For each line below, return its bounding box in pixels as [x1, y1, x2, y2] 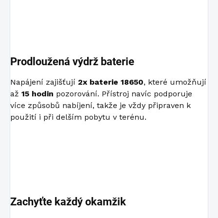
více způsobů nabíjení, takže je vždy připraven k [10, 100, 191, 110]
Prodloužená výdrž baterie [10, 55, 134, 68]
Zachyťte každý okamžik [10, 195, 126, 208]
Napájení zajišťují [10, 77, 78, 87]
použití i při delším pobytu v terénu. [10, 112, 146, 122]
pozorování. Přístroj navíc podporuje [54, 89, 192, 98]
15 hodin [21, 89, 54, 98]
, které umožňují [144, 77, 206, 87]
